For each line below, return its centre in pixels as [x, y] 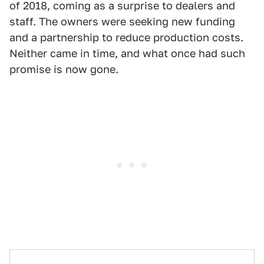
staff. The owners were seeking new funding [122, 22]
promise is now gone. [64, 69]
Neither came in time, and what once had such [127, 53]
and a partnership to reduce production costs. [126, 37]
